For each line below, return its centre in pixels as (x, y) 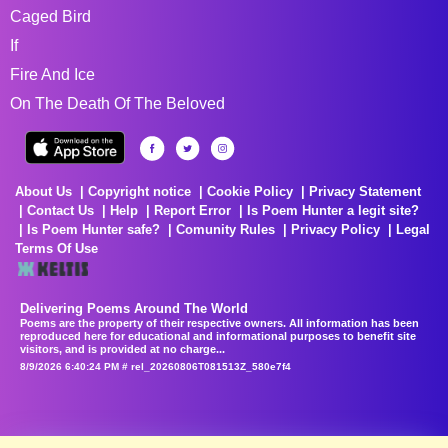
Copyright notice (139, 191)
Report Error (192, 210)
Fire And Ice (52, 74)
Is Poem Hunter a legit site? (333, 210)
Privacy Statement (365, 191)
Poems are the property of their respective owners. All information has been (219, 322)
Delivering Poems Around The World (134, 308)
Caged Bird (50, 16)
